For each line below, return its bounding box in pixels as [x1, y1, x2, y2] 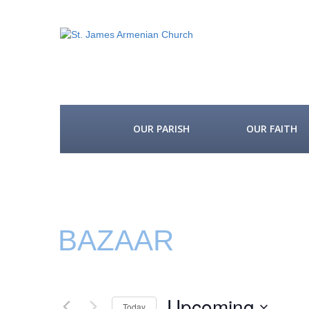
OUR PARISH [133, 122, 190, 135]
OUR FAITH [246, 122, 297, 135]
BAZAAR [58, 224, 174, 257]
